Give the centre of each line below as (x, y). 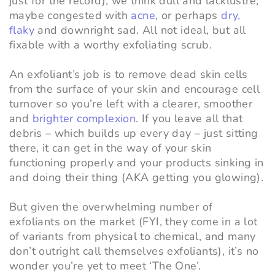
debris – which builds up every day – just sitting (134, 134)
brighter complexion (84, 119)
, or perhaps (188, 16)
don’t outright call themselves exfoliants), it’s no (134, 251)
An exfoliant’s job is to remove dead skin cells (129, 75)
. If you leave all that (189, 119)
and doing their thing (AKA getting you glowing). (137, 178)
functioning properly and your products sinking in (137, 163)
